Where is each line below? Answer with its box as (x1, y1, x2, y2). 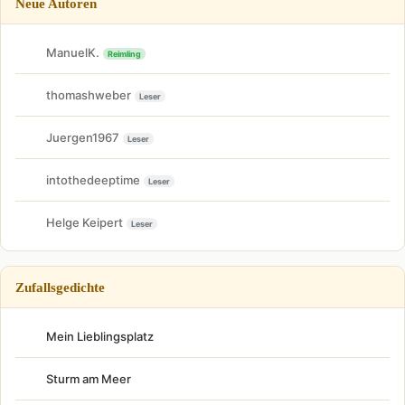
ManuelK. (46, 44, 99, 60)
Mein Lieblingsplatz (46, 329, 154, 344)
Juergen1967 (46, 129, 119, 145)
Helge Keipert (46, 214, 123, 230)
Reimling (108, 48, 141, 59)
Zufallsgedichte (15, 279, 105, 296)
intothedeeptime (46, 172, 140, 187)
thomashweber (46, 87, 131, 102)
